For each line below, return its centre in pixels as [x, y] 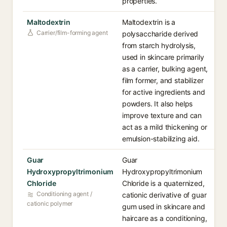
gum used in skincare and [164, 206]
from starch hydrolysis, [159, 45]
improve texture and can [162, 115]
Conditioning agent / [64, 194]
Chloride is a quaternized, [163, 183]
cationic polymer [50, 203]
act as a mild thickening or [165, 127]
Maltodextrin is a [149, 22]
